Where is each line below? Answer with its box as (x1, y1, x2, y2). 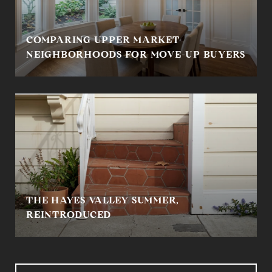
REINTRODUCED (26, 209, 111, 220)
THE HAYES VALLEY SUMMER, (26, 194, 179, 206)
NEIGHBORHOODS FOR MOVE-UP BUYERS (26, 49, 245, 60)
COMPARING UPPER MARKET (26, 34, 180, 46)
